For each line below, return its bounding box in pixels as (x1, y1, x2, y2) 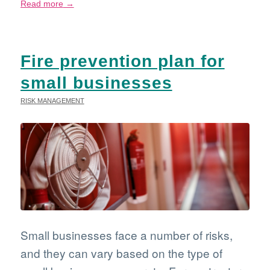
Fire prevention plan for (20, 52, 225, 71)
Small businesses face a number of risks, (20, 226, 233, 243)
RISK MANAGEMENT (20, 97, 84, 105)
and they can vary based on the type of (20, 244, 222, 261)
